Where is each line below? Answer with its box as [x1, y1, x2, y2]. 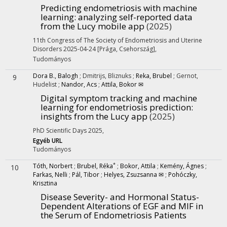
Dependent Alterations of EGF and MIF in [41, 200, 203, 212]
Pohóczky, [168, 170, 197, 179]
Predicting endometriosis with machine [41, 2, 197, 14]
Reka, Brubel [136, 71, 172, 80]
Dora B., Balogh [33, 71, 78, 80]
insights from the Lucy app [41, 110, 147, 122]
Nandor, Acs [61, 80, 97, 89]
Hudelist [33, 80, 58, 89]
